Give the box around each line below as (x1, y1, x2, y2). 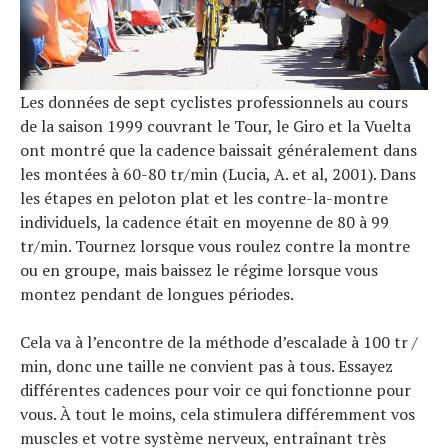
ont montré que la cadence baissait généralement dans (20, 138, 417, 161)
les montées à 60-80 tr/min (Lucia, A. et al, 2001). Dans (20, 162, 416, 185)
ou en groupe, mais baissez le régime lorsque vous (20, 258, 378, 281)
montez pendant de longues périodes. (20, 282, 294, 305)
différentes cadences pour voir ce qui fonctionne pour (20, 378, 411, 401)
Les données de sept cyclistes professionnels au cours (20, 90, 408, 113)
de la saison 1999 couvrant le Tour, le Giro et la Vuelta (20, 114, 411, 137)
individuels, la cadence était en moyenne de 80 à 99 (20, 210, 389, 233)
